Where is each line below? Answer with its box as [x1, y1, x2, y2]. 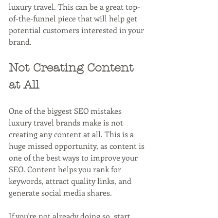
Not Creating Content [9, 60, 137, 74]
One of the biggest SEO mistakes [9, 105, 124, 116]
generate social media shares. [9, 187, 112, 198]
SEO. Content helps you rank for [9, 163, 123, 174]
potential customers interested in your [9, 24, 146, 35]
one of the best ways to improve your [9, 152, 140, 163]
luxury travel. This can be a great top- [9, 1, 140, 12]
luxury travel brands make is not [9, 117, 125, 127]
